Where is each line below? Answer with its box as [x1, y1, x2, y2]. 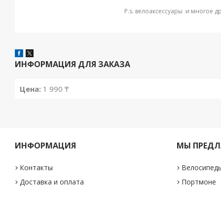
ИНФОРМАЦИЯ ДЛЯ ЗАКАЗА [15, 58, 130, 70]
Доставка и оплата [20, 177, 84, 186]
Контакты [20, 163, 53, 172]
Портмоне [181, 177, 216, 186]
